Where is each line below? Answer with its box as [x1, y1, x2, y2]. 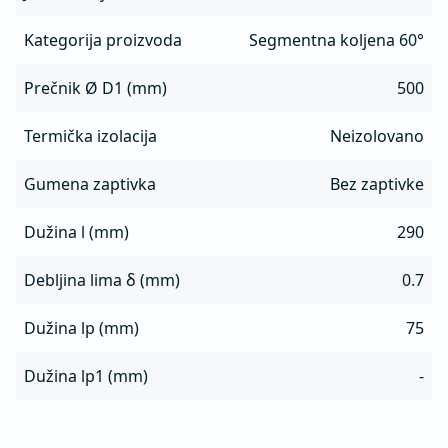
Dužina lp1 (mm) [24, 365, 148, 388]
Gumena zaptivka [24, 173, 156, 196]
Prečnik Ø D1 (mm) [24, 77, 167, 100]
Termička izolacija [24, 125, 157, 148]
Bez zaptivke [330, 173, 424, 196]
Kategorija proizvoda [24, 29, 182, 52]
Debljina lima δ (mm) [24, 269, 180, 292]
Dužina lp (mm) [24, 317, 139, 340]
